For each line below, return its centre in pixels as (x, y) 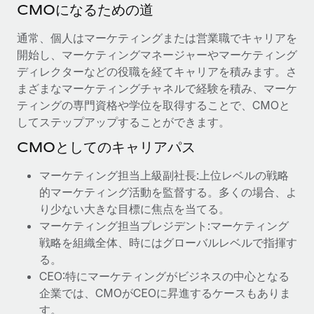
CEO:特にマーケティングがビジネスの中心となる (164, 276)
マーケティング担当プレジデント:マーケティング (164, 226)
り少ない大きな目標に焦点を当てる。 (135, 209)
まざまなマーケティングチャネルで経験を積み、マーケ (157, 88)
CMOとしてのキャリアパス (106, 147)
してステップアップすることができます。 (123, 122)
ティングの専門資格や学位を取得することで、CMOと (153, 105)
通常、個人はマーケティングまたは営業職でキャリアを (157, 38)
